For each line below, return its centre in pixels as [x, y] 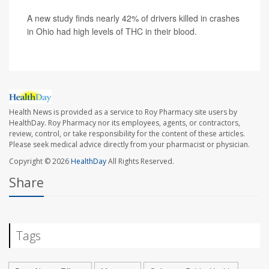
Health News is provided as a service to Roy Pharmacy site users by [123, 112]
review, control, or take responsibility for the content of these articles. [127, 134]
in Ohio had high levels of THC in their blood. [112, 32]
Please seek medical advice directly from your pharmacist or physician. [129, 145]
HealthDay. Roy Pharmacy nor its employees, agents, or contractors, [125, 123]
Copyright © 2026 [40, 162]
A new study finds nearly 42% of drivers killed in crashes [133, 18]
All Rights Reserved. [140, 162]
